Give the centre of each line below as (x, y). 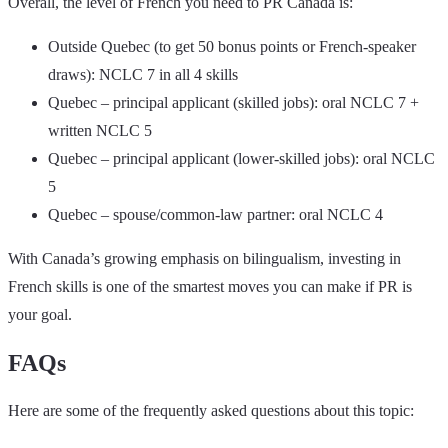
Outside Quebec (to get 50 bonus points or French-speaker (232, 47)
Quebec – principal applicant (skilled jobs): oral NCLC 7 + (233, 103)
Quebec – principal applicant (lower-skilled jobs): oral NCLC (241, 159)
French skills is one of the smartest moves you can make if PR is (210, 287)
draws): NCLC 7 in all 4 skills (143, 75)
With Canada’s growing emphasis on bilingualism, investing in (204, 259)
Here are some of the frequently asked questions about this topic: (211, 410)
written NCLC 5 (100, 131)
